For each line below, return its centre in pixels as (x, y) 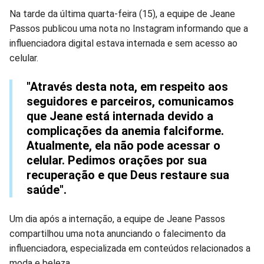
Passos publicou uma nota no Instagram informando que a (129, 28)
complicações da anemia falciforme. (125, 131)
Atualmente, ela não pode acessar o (123, 145)
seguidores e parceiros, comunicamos (130, 101)
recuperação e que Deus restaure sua (128, 175)
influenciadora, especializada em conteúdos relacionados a (130, 248)
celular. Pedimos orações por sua (117, 160)
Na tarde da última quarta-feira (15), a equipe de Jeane (122, 14)
